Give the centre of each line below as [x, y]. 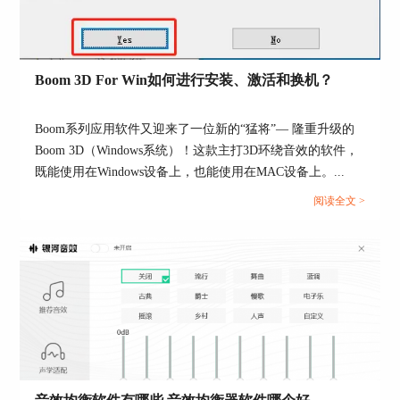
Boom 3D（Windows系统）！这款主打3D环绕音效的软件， [197, 151]
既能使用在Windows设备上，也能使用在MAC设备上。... [190, 172]
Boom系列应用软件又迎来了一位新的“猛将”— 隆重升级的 [195, 129]
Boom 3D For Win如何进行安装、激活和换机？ [184, 80]
